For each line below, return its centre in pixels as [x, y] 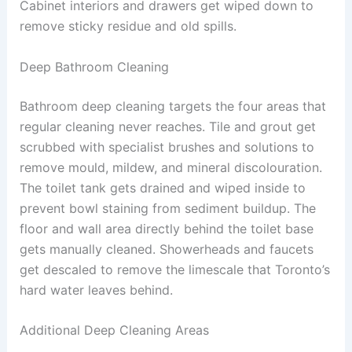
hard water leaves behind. [96, 290]
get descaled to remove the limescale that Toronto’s [174, 269]
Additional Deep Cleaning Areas [114, 330]
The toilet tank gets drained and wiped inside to [162, 187]
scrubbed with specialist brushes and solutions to [167, 147]
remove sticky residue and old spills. [130, 26]
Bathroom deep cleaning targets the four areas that [172, 106]
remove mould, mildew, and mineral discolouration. [170, 167]
